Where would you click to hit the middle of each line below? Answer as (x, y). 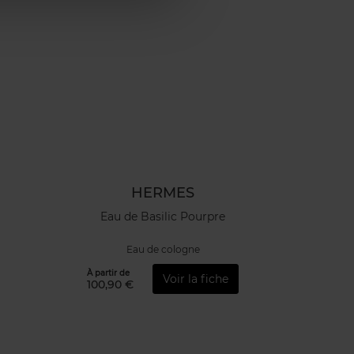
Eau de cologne (163, 250)
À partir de (108, 273)
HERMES (163, 193)
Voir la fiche (196, 279)
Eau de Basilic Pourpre (163, 216)
